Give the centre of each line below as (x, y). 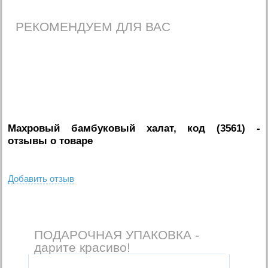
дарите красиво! (82, 247)
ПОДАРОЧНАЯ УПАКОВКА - (116, 234)
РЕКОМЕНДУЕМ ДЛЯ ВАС (93, 27)
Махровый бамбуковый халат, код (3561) (127, 128)
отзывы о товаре (51, 141)
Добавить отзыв (41, 178)
